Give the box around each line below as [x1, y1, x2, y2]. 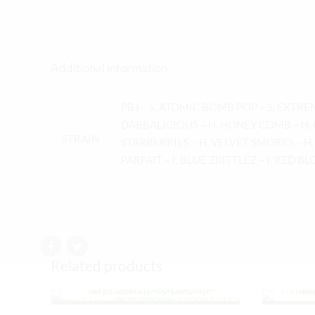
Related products [51, 257, 162, 275]
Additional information [51, 60, 167, 75]
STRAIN [62, 132, 99, 146]
